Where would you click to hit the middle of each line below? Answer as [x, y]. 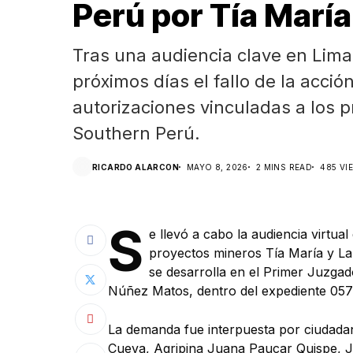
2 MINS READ [284, 167]
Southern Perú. [136, 133]
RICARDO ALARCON [136, 167]
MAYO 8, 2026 [217, 167]
